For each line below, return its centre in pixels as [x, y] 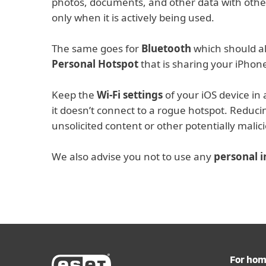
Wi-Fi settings [130, 95]
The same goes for [96, 48]
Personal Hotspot [95, 64]
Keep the [74, 95]
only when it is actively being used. [133, 18]
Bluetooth [166, 48]
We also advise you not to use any [133, 156]
